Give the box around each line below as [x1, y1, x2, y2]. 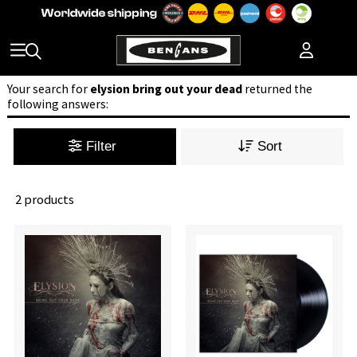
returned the [241, 80, 312, 96]
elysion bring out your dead [89, 80, 242, 96]
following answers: [6, 96, 108, 112]
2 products [14, 191, 74, 208]
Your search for [6, 80, 90, 96]
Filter [86, 138, 121, 154]
